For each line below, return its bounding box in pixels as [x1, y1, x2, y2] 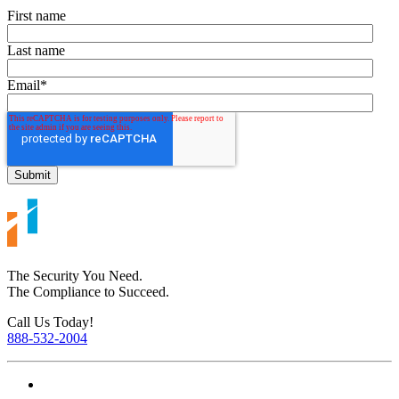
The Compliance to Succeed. [7, 284, 169, 300]
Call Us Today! [7, 314, 94, 330]
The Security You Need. [7, 268, 142, 284]
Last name [7, 43, 65, 59]
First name [7, 8, 66, 24]
